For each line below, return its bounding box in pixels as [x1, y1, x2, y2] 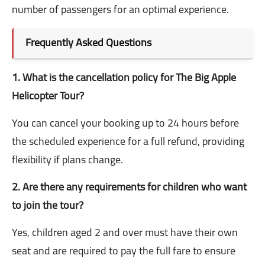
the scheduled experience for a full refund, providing [12, 131, 244, 151]
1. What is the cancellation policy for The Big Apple [12, 67, 236, 88]
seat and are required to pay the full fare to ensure [12, 241, 235, 261]
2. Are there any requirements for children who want [12, 177, 247, 197]
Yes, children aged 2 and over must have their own [12, 222, 238, 243]
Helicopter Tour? [12, 86, 84, 106]
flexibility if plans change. [12, 150, 123, 170]
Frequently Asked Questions [25, 33, 151, 53]
